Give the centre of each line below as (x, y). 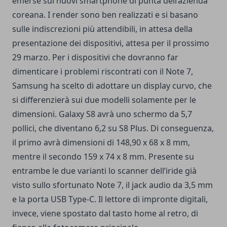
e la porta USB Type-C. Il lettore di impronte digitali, (110, 199)
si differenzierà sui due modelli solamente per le (104, 100)
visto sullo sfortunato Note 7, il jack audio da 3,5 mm (112, 185)
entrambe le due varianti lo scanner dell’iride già (104, 171)
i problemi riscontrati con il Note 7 (126, 72)
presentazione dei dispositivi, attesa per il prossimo (111, 43)
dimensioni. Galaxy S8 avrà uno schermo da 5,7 (102, 114)
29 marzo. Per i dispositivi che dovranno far (95, 58)
